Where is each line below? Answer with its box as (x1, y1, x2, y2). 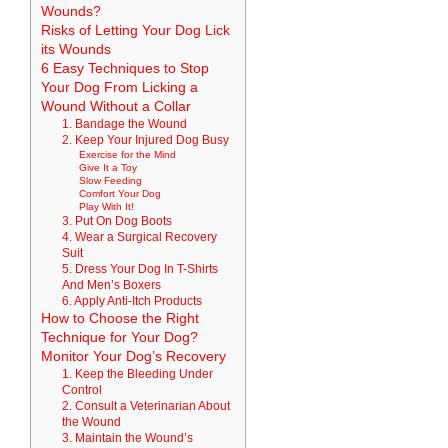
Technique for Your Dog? (41, 330, 198, 346)
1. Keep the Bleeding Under (61, 367, 213, 381)
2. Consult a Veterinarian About (61, 399, 230, 413)
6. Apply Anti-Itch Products (61, 294, 202, 308)
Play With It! (79, 201, 135, 213)
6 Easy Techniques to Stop (41, 61, 209, 77)
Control (61, 383, 102, 397)
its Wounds (41, 42, 111, 58)
